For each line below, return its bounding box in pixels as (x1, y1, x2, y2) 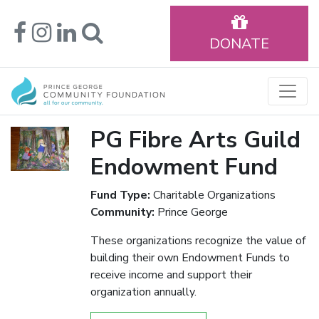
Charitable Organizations (150, 187, 276, 203)
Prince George (155, 204, 228, 220)
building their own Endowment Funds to (90, 250, 290, 266)
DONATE (209, 34, 269, 53)
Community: (90, 204, 155, 220)
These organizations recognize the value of (90, 233, 305, 249)
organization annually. (90, 284, 197, 300)
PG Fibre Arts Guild (90, 125, 300, 155)
